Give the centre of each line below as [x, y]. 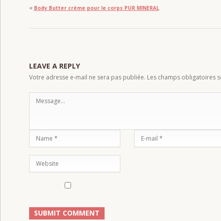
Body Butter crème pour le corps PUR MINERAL [96, 8]
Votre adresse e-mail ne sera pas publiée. [87, 77]
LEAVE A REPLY [54, 66]
